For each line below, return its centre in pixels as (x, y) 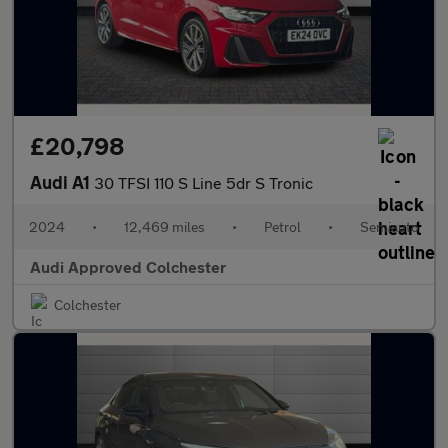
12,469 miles (164, 226)
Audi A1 (62, 182)
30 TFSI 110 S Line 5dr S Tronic (203, 182)
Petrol (282, 226)
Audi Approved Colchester (128, 266)
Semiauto (389, 226)
